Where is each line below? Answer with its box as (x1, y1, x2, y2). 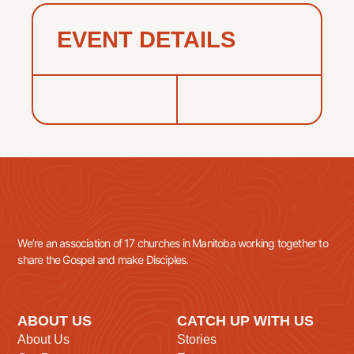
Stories (177, 332, 217, 346)
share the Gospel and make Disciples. (17, 253, 189, 267)
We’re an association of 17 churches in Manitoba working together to (17, 236, 328, 250)
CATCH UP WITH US (177, 312, 314, 329)
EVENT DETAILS (57, 27, 236, 53)
